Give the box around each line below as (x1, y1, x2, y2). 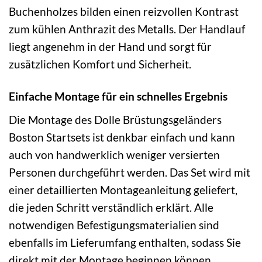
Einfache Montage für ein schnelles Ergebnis (9, 89, 227, 104)
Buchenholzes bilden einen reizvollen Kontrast (9, 5, 239, 19)
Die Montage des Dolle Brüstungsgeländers (9, 113, 222, 127)
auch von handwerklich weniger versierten (9, 148, 220, 162)
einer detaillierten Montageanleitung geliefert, (9, 183, 237, 197)
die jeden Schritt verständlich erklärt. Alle (9, 201, 213, 215)
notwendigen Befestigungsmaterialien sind (9, 218, 219, 232)
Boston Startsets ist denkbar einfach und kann (9, 130, 235, 144)
